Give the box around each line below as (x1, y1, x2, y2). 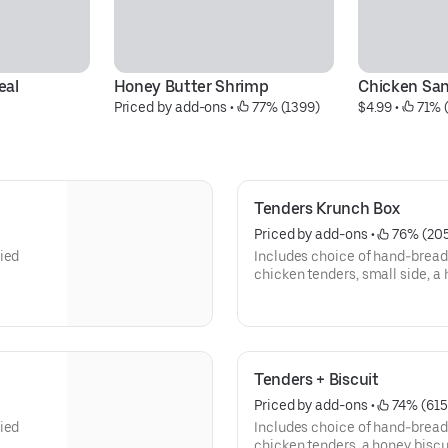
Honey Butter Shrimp (113, 77, 269, 96)
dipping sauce (254, 284, 343, 300)
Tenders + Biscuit (254, 370, 379, 389)
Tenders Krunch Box (254, 199, 400, 218)
